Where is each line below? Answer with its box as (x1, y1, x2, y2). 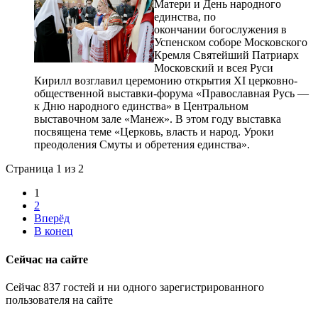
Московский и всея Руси (154, 62, 273, 75)
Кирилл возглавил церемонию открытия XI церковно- (34, 75, 297, 87)
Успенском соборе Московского (154, 36, 307, 49)
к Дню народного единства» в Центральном (34, 100, 248, 113)
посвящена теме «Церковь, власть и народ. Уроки (34, 126, 274, 138)
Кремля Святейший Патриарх (154, 49, 299, 62)
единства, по (154, 11, 216, 23)
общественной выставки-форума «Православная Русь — (34, 87, 309, 100)
